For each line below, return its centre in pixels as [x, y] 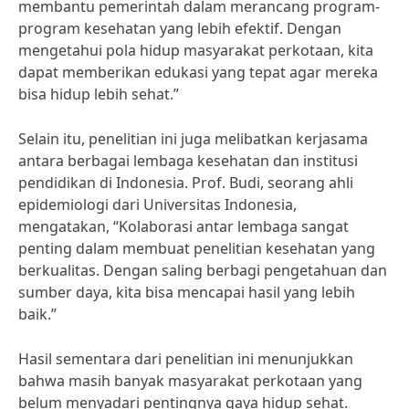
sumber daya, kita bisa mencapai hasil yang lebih [187, 292]
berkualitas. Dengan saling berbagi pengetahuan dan [203, 270]
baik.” [37, 314]
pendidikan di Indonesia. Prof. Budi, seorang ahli [186, 183]
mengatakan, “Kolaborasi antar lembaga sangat [184, 226]
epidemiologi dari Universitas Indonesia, [157, 204]
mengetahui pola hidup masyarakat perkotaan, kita [196, 50]
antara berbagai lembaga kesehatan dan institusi [188, 161]
